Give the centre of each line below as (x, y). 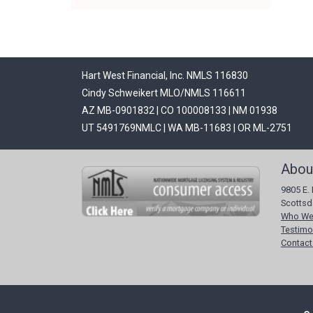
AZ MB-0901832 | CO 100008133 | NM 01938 (180, 110)
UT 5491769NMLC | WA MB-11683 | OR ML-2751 (187, 128)
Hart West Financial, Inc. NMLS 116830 (165, 75)
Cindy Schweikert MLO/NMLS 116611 (164, 93)
